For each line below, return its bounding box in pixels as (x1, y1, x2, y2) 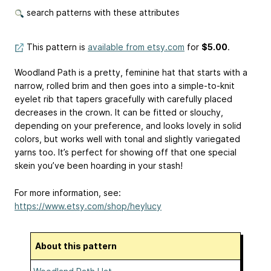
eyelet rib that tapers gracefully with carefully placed (15, 94, 232, 105)
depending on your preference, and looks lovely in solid (15, 120, 241, 131)
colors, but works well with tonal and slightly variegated (15, 134, 240, 145)
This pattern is (27, 42, 88, 53)
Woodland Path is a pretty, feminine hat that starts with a (15, 67, 247, 78)
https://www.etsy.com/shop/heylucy (15, 201, 162, 212)
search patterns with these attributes (24, 7, 180, 18)
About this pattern (41, 241, 117, 252)
